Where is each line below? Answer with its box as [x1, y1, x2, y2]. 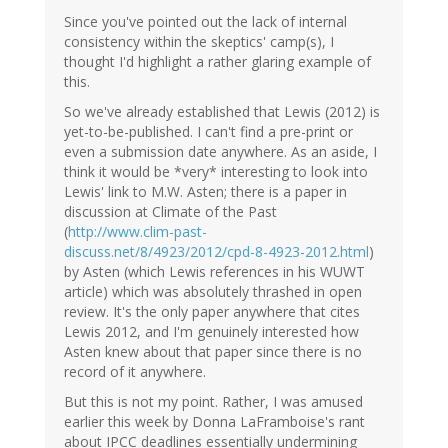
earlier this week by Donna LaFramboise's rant [64, 412, 365, 432]
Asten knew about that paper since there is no [64, 342, 362, 362]
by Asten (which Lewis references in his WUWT [64, 262, 365, 282]
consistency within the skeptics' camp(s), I [64, 32, 334, 52]
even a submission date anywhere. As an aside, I [64, 142, 377, 162]
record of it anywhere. [64, 362, 206, 382]
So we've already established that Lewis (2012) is [64, 102, 380, 122]
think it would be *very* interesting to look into [64, 162, 368, 182]
